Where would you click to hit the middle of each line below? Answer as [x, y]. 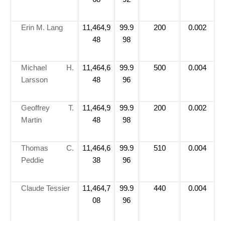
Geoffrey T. [47, 107]
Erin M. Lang [42, 27]
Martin [31, 120]
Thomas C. [47, 148]
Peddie [32, 160]
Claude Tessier [45, 188]
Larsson [34, 79]
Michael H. [47, 67]
